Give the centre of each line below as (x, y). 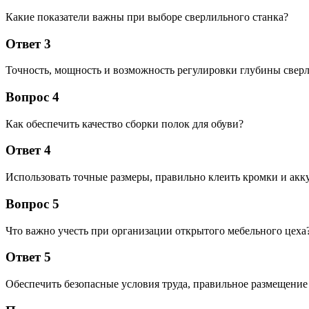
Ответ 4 (28, 150)
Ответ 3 (28, 43)
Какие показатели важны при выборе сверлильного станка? (147, 17)
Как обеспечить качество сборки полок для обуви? (124, 123)
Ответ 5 (28, 257)
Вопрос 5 (32, 203)
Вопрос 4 (32, 97)
